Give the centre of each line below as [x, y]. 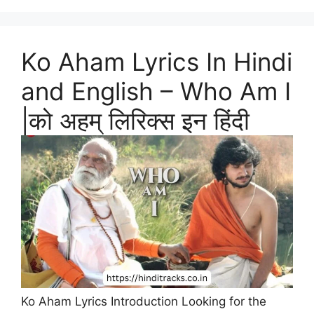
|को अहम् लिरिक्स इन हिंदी [135, 121]
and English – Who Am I [156, 91]
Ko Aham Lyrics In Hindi [157, 62]
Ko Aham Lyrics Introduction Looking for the [144, 302]
